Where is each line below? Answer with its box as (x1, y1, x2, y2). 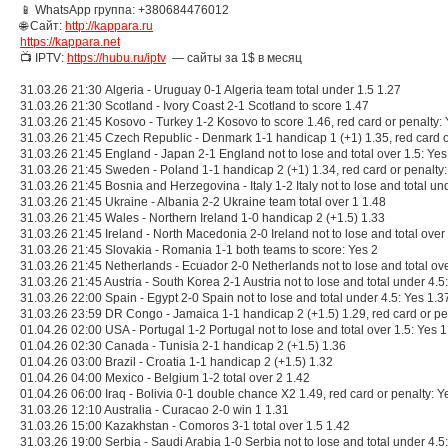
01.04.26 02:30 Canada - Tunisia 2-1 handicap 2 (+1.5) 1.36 (20, 339, 346, 353)
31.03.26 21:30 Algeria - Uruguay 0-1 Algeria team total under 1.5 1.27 (20, 83, 401, 97)
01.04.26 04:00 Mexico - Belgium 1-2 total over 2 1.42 (20, 371, 310, 385)
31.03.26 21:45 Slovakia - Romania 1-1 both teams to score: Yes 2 (20, 243, 378, 257)
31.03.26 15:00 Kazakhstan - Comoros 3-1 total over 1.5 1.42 (20, 419, 350, 433)
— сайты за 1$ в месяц (166, 51, 302, 65)
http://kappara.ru (65, 19, 153, 33)
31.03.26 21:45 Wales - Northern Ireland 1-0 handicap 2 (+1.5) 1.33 (20, 211, 385, 225)
